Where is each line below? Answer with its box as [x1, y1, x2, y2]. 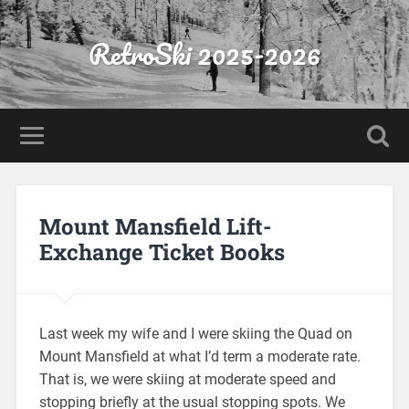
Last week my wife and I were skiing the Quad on [38, 324, 352, 342]
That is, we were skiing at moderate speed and [38, 370, 336, 388]
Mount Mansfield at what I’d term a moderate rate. [38, 347, 361, 365]
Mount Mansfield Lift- [38, 211, 272, 241]
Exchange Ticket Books [38, 236, 285, 267]
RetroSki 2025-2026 [89, 32, 320, 77]
